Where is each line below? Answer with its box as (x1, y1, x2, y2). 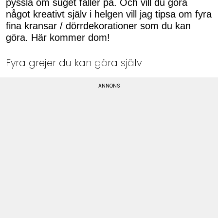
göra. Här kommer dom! (6, 32, 110, 43)
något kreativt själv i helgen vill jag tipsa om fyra (6, 9, 212, 20)
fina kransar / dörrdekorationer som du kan (6, 20, 191, 32)
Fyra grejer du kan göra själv (6, 55, 142, 70)
